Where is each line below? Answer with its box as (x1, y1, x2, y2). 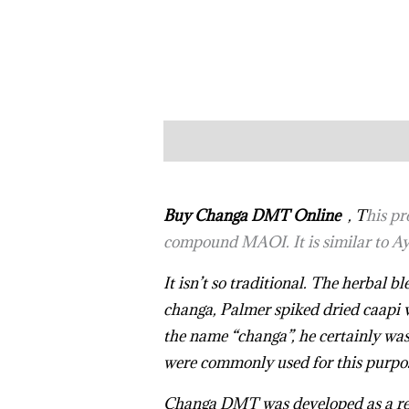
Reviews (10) (266, 130, 353, 151)
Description (163, 130, 248, 151)
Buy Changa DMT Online (163, 204, 344, 225)
